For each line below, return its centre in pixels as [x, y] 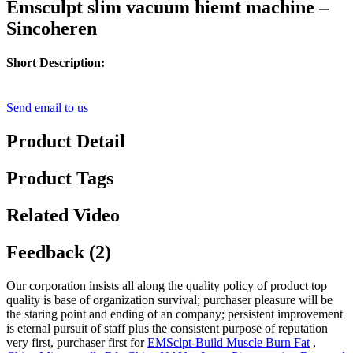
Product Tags [60, 178]
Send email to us [47, 108]
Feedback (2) [59, 253]
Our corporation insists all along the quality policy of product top [167, 285]
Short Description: [56, 63]
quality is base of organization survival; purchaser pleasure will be [169, 299]
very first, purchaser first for [77, 342]
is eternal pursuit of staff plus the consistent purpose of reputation [167, 328]
